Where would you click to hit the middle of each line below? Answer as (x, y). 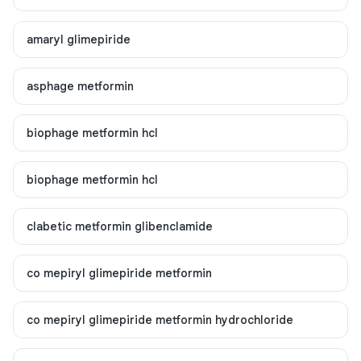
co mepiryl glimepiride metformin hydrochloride (160, 320)
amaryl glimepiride (79, 39)
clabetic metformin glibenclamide (120, 226)
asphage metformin (80, 86)
